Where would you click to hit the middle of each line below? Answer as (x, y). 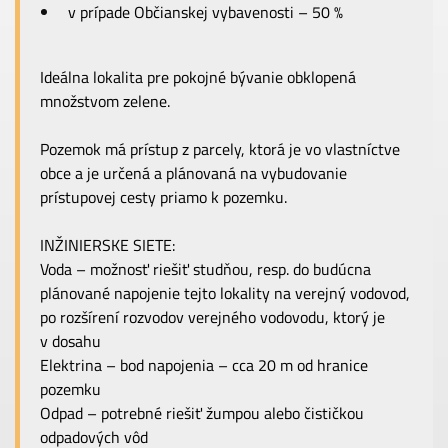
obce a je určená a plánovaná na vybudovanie (193, 173)
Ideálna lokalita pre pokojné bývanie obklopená (198, 77)
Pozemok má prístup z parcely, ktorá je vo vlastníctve (220, 149)
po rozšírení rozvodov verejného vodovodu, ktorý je (212, 317)
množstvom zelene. (105, 101)
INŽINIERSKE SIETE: (107, 245)
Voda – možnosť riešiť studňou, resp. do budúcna (205, 269)
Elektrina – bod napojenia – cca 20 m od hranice (204, 365)
